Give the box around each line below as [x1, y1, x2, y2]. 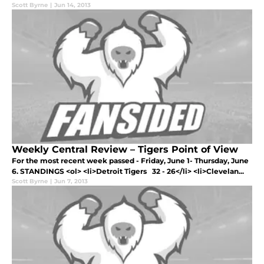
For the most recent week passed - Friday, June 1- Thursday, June [12, 156, 249, 166]
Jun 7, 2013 [54, 177, 88, 186]
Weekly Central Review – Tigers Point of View [12, 144, 238, 156]
